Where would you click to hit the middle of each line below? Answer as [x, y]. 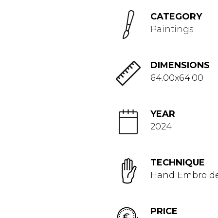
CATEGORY [176, 17]
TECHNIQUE [178, 163]
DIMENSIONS [180, 65]
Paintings [172, 29]
